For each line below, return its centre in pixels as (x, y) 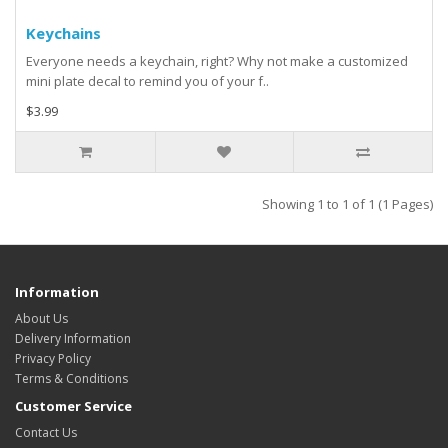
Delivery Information (73, 339)
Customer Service (73, 406)
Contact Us (46, 433)
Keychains (63, 33)
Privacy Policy (53, 359)
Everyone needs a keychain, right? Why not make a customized (217, 61)
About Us (41, 319)
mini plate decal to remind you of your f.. (147, 81)
